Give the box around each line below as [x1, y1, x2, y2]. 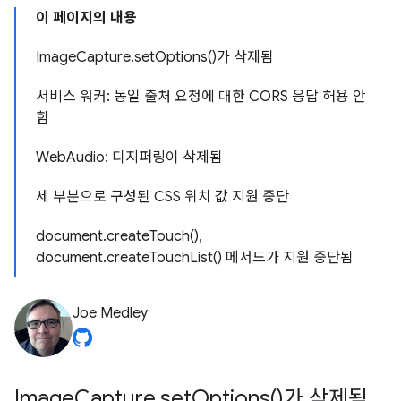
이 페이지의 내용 [36, 9, 137, 27]
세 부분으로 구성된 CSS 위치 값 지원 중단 [36, 188, 289, 206]
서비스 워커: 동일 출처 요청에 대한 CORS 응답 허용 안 [36, 88, 366, 106]
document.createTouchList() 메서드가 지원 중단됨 [36, 249, 354, 267]
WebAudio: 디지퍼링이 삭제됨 [36, 149, 223, 166]
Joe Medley [73, 304, 148, 322]
